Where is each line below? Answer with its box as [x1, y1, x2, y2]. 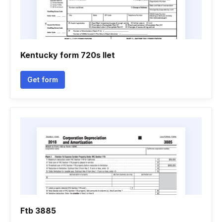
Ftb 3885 [20, 206, 56, 216]
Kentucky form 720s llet [20, 50, 115, 60]
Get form [27, 75, 58, 84]
